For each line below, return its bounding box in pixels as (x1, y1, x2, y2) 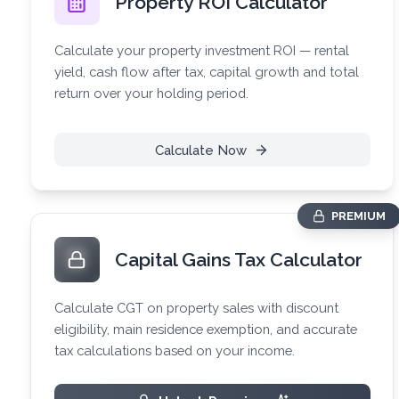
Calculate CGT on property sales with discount (53, 299, 338, 315)
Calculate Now (154, 142, 247, 158)
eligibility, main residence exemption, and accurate (53, 321, 357, 337)
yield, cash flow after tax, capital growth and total (53, 63, 359, 79)
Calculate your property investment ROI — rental (53, 42, 349, 58)
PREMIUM (330, 208, 386, 223)
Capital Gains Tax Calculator (114, 248, 362, 271)
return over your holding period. (53, 85, 248, 101)
